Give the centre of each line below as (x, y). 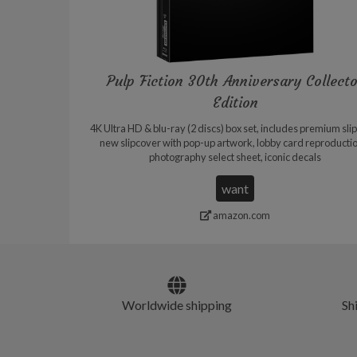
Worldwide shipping (177, 304)
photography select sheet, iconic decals (235, 157)
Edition (235, 102)
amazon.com (241, 215)
